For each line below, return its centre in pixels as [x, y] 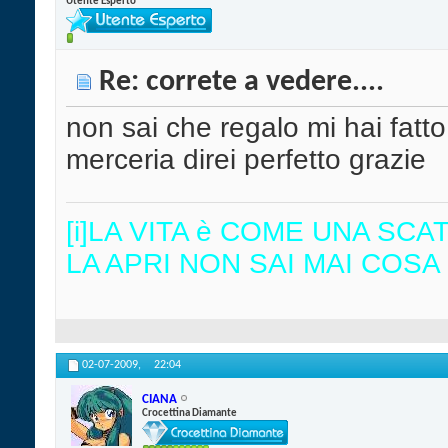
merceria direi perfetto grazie [246, 160]
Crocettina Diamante [189, 413]
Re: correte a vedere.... [241, 83]
